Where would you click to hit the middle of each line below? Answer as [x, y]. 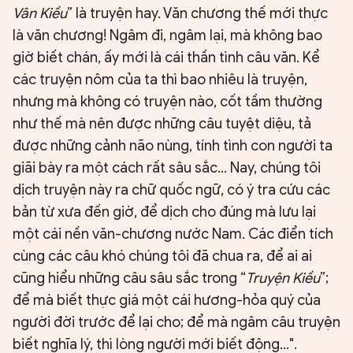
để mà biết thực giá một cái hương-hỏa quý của [167, 301]
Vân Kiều [40, 14]
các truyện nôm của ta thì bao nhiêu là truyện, [160, 80]
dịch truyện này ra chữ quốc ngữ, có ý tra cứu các [171, 190]
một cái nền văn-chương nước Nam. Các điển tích [173, 234]
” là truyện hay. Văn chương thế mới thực [197, 14]
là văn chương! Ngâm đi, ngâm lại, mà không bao [167, 36]
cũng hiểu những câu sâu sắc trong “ [129, 279]
